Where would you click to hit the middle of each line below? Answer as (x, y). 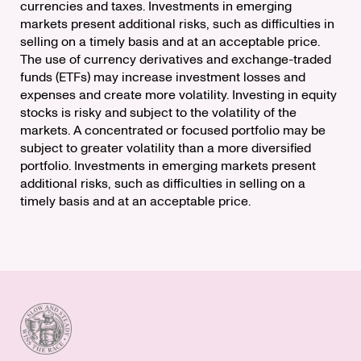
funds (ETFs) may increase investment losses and (163, 77)
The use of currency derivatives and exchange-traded (176, 59)
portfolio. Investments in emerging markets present (168, 166)
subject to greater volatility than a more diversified (166, 148)
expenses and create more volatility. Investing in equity (178, 95)
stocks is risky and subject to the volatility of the (158, 112)
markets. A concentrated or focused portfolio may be (173, 130)
